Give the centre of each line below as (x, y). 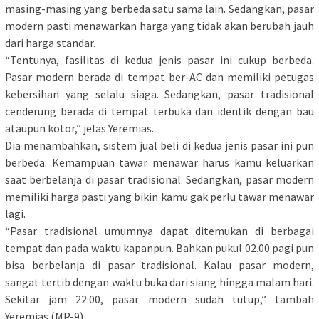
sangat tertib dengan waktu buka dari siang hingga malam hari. (159, 282)
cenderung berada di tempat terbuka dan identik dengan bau (159, 111)
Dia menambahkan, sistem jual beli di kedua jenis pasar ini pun (159, 146)
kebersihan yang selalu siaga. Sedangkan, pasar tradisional (159, 94)
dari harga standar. (51, 43)
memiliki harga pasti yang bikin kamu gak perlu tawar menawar (159, 197)
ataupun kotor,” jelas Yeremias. (79, 129)
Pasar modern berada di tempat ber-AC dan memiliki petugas (159, 77)
